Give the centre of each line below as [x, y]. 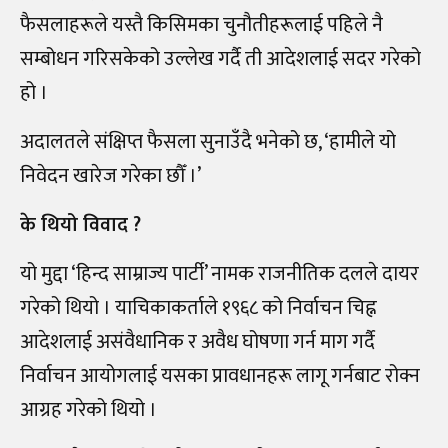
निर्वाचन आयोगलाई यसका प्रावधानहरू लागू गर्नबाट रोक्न [220, 376]
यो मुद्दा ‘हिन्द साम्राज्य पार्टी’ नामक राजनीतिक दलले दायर [219, 274]
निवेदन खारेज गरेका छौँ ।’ [110, 176]
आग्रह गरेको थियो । [88, 410]
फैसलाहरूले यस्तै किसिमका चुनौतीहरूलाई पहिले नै [201, 25]
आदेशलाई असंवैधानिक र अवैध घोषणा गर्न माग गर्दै [197, 342]
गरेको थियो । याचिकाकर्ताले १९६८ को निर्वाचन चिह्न [198, 308]
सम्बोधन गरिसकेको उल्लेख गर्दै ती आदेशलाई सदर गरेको [220, 59]
